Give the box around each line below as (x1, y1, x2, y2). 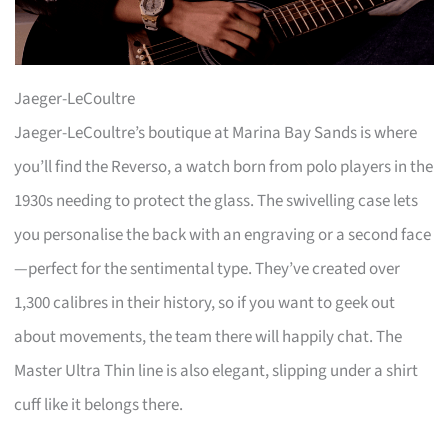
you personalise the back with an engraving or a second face (14, 222, 432, 247)
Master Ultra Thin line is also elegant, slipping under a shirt (14, 358, 419, 383)
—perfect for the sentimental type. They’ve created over (14, 256, 401, 281)
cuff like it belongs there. (14, 392, 184, 417)
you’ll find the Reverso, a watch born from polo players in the (14, 154, 434, 179)
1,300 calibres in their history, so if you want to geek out (14, 290, 396, 315)
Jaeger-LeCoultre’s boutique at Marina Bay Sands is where (14, 120, 418, 145)
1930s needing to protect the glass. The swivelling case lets (14, 188, 419, 213)
